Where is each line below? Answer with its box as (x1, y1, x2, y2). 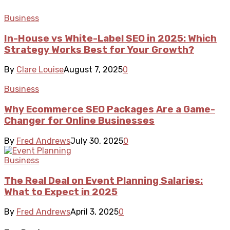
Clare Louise (16, 65, 64, 75)
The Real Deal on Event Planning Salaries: (4, 175, 203, 186)
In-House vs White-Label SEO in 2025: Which (4, 32, 217, 44)
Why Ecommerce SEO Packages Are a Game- (4, 104, 215, 116)
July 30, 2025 (70, 136, 123, 146)
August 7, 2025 (64, 65, 123, 75)
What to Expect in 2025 (4, 186, 118, 198)
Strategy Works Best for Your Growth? (4, 44, 194, 55)
